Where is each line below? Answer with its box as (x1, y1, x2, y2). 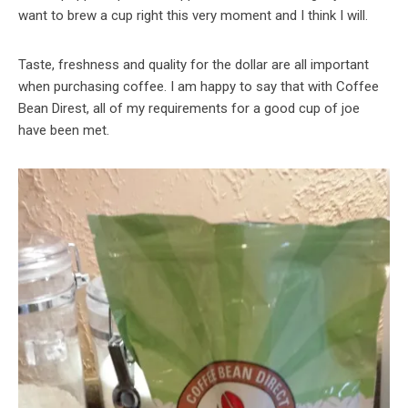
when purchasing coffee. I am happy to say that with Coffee (18, 77, 379, 95)
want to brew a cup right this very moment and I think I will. (18, 6, 368, 24)
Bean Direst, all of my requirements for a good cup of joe (18, 99, 360, 117)
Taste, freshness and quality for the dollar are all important (18, 56, 369, 73)
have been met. (18, 121, 109, 138)
